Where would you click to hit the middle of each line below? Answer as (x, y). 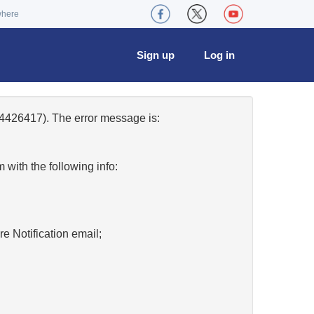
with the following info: (61, 166)
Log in (219, 55)
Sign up (156, 55)
